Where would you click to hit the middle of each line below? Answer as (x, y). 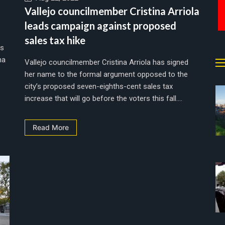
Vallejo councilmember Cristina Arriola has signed (106, 62)
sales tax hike (55, 40)
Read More (51, 127)
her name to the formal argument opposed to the (106, 74)
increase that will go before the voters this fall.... (103, 98)
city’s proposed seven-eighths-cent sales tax (99, 86)
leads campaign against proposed (100, 25)
